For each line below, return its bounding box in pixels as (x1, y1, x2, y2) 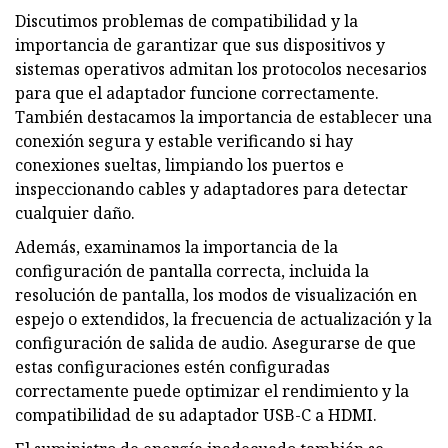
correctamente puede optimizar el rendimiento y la (15, 379, 409, 402)
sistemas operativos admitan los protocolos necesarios (15, 57, 427, 80)
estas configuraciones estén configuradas (15, 355, 330, 378)
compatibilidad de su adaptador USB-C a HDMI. (15, 403, 377, 426)
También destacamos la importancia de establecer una (15, 105, 432, 128)
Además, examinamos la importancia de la (15, 235, 338, 258)
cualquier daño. (15, 201, 135, 224)
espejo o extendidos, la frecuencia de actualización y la (15, 307, 432, 330)
